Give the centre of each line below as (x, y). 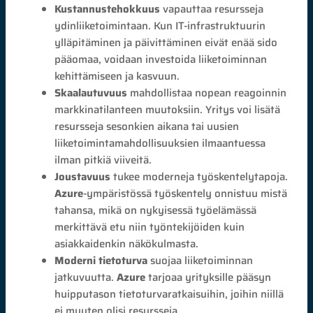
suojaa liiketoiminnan (201, 261)
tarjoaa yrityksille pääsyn (209, 277)
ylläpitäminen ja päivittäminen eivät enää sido (166, 43)
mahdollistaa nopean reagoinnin (207, 93)
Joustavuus (83, 177)
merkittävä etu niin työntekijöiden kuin (150, 227)
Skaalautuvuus (91, 93)
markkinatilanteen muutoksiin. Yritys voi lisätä (168, 110)
